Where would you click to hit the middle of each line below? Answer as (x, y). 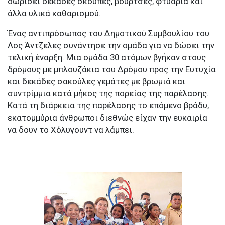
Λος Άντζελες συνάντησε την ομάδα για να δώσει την (111, 45)
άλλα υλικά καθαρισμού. (54, 13)
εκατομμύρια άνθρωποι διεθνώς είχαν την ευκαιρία (107, 118)
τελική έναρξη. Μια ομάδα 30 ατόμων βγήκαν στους (107, 58)
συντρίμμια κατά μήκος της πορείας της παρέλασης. (108, 94)
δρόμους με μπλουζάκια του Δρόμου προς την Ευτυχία (112, 70)
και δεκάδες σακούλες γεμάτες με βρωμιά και (96, 82)
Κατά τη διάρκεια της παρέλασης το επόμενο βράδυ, (108, 106)
